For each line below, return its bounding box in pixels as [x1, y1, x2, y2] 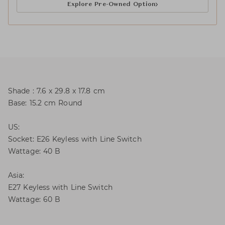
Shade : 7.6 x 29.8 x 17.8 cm [8, 86, 105, 95]
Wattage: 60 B [8, 195, 61, 204]
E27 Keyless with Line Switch [8, 183, 113, 192]
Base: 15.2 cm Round [8, 98, 82, 107]
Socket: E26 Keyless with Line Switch [8, 135, 142, 144]
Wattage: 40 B [8, 147, 61, 156]
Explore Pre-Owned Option [67, 2, 156, 8]
